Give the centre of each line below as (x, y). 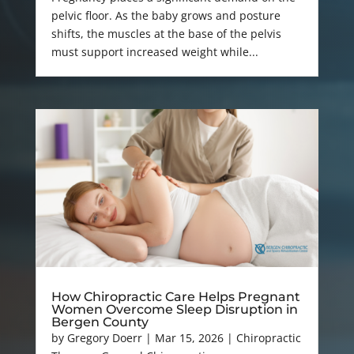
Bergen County (100, 322)
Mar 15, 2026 (189, 337)
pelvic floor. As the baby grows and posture (166, 16)
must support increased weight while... (154, 52)
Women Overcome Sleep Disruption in (174, 309)
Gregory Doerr (104, 337)
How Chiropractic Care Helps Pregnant (175, 296)
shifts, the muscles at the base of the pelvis (166, 34)
